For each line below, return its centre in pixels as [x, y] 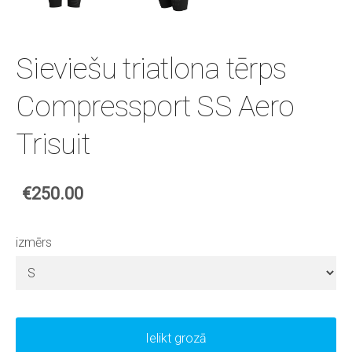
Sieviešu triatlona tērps [151, 68]
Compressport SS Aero [155, 106]
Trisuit [53, 143]
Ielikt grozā [176, 338]
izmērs [34, 242]
